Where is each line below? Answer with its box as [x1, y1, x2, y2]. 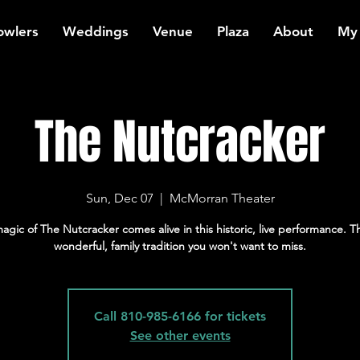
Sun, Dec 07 [85, 190, 153, 206]
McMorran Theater [169, 190, 275, 206]
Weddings [63, 23, 129, 39]
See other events [129, 328, 231, 343]
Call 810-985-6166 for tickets [94, 309, 266, 324]
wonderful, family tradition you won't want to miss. [54, 239, 306, 253]
